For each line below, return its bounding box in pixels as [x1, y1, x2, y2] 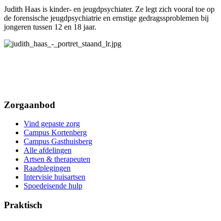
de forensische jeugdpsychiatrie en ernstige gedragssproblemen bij [4, 14, 209, 23]
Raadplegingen [24, 164, 71, 173]
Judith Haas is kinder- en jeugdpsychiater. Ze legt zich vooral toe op [4, 5, 215, 14]
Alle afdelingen [24, 146, 72, 155]
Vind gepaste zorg [24, 119, 80, 128]
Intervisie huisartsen [24, 173, 85, 182]
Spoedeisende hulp [24, 182, 82, 190]
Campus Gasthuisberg [24, 137, 92, 146]
